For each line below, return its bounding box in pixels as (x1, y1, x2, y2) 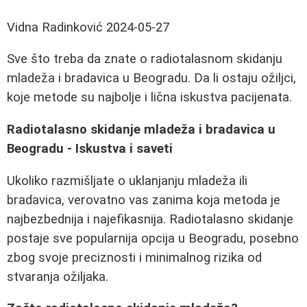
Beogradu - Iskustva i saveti (7, 141, 173, 157)
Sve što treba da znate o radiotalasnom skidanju (7, 51, 282, 67)
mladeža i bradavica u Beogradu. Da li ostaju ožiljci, (7, 71, 296, 86)
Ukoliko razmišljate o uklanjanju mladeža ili (7, 173, 247, 188)
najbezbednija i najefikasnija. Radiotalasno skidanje (7, 211, 293, 227)
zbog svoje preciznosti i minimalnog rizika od (7, 249, 262, 265)
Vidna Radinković (7, 19, 103, 35)
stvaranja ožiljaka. (7, 269, 108, 284)
